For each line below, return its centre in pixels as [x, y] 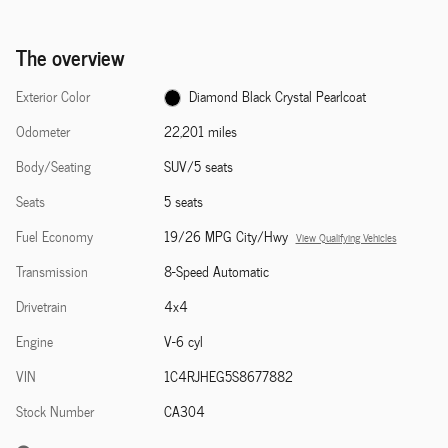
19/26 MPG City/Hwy [225, 236]
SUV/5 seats [198, 166]
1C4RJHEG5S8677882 [228, 376]
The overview [70, 56]
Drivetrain [41, 306]
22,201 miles [200, 131]
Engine [34, 341]
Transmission [52, 271]
